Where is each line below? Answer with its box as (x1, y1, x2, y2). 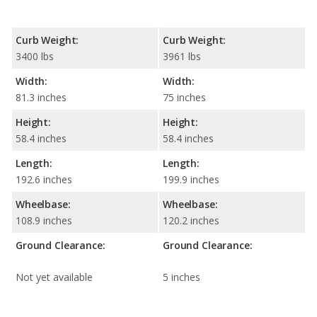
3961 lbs (163, 50, 201, 64)
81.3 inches (16, 91, 67, 105)
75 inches (163, 91, 206, 105)
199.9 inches (163, 173, 219, 187)
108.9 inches (16, 214, 72, 228)
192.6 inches (16, 173, 72, 187)
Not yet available (16, 270, 93, 284)
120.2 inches (163, 214, 219, 228)
